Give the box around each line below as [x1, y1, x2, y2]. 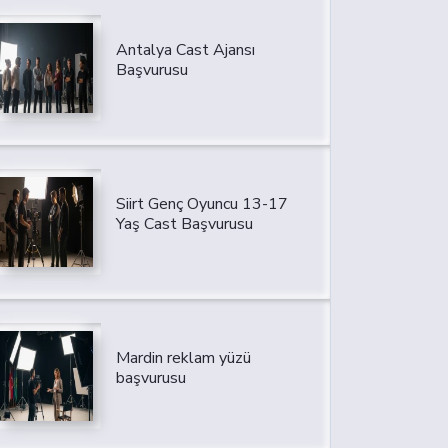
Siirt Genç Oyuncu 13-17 [115, 193, 288, 216]
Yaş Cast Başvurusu [115, 213, 253, 236]
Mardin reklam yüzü [115, 347, 251, 370]
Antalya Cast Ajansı [115, 39, 255, 62]
